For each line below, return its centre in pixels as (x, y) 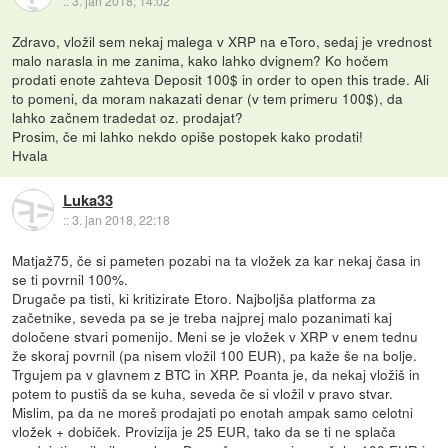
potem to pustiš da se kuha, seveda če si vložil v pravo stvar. (203, 392)
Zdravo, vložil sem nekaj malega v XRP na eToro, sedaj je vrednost (222, 40)
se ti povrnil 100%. (70, 278)
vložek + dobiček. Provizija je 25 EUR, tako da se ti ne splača (204, 430)
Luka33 (87, 200)
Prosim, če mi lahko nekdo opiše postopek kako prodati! (188, 135)
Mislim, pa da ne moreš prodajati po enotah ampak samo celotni (213, 411)
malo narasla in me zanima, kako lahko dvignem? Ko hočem (200, 59)
